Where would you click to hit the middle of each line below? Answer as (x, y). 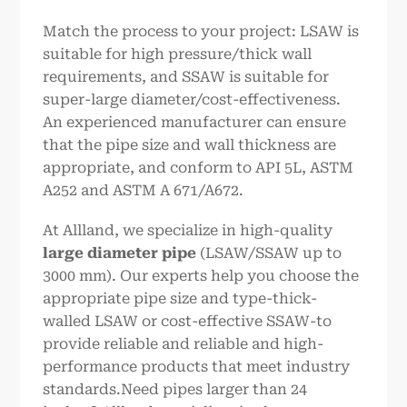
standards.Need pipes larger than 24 (175, 389)
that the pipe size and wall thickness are (190, 145)
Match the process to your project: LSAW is (201, 32)
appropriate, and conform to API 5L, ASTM (199, 168)
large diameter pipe (120, 253)
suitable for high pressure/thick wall (178, 55)
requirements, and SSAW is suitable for (186, 77)
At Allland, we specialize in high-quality (188, 230)
